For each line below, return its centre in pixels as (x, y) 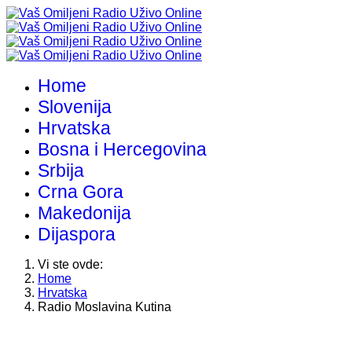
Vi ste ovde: (73, 264)
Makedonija (84, 213)
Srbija (61, 170)
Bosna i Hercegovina (122, 149)
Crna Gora (81, 192)
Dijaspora (77, 234)
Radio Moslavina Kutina (104, 307)
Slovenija (75, 107)
